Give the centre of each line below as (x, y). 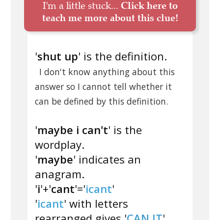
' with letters (96, 204)
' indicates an (107, 159)
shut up (58, 56)
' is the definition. (123, 56)
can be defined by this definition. (101, 101)
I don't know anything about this (107, 72)
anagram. (60, 174)
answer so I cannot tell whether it (103, 87)
